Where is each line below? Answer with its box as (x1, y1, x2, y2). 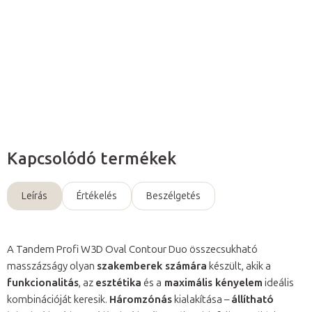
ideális (263, 276, 294, 290)
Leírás (22, 190, 47, 203)
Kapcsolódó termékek (7, 148, 176, 169)
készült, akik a (207, 260, 271, 273)
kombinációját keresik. (7, 293, 109, 306)
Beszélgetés (146, 190, 201, 203)
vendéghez (86, 5, 141, 18)
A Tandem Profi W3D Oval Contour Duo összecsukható (7, 243, 258, 256)
